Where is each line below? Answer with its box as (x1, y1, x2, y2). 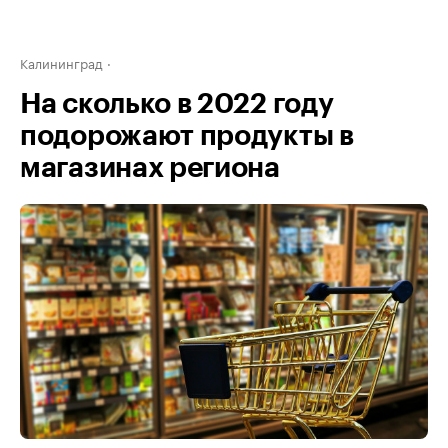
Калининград (20, 52, 103, 72)
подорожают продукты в (20, 122, 354, 150)
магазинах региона (20, 154, 280, 182)
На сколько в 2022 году (20, 90, 334, 118)
